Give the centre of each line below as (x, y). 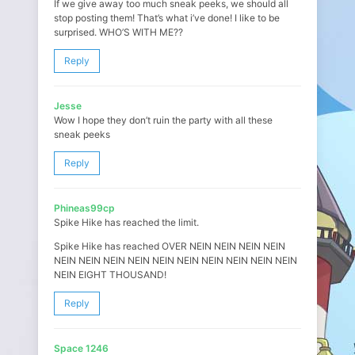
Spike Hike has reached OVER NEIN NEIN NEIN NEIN (170, 246)
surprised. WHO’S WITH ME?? (118, 32)
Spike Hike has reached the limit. (126, 222)
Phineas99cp (84, 208)
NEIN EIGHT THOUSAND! (110, 275)
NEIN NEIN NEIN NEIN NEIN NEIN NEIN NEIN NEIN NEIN (176, 260)
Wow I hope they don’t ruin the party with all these (163, 120)
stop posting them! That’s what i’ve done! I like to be (167, 18)
